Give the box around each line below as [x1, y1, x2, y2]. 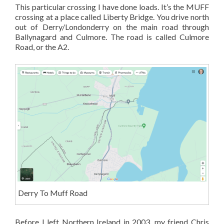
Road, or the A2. [15, 41, 69, 51]
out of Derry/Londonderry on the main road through [15, 21, 209, 31]
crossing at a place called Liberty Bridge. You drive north [15, 11, 209, 21]
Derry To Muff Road [17, 187, 87, 197]
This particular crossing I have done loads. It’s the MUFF [15, 1, 209, 11]
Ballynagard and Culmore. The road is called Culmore [15, 31, 209, 41]
